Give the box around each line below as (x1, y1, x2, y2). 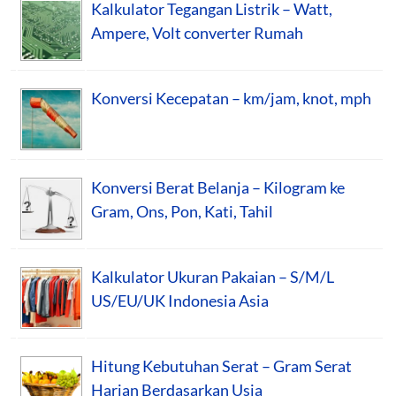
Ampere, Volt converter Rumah (91, 22, 303, 42)
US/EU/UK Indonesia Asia (91, 290, 269, 310)
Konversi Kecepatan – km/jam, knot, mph (91, 88, 371, 108)
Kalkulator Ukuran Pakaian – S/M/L (91, 266, 334, 286)
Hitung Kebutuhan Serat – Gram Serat (91, 355, 352, 376)
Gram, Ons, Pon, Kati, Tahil (91, 201, 273, 221)
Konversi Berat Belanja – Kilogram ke (91, 177, 345, 197)
